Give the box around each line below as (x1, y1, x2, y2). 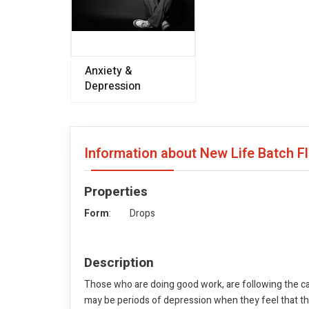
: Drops (109, 206, 155, 221)
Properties (84, 181, 148, 201)
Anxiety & (85, 62, 132, 79)
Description (84, 252, 154, 272)
